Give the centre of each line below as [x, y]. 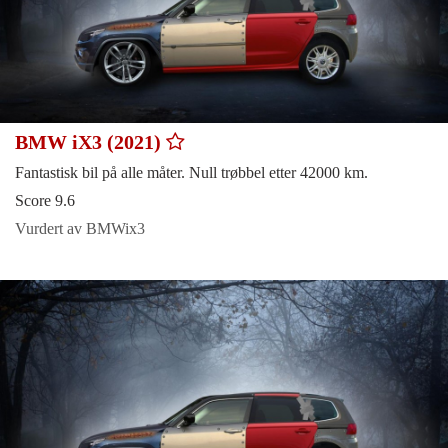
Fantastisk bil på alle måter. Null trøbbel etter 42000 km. [191, 172]
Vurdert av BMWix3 [80, 228]
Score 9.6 [45, 200]
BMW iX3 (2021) [90, 141]
